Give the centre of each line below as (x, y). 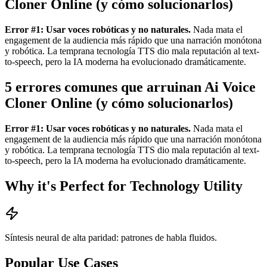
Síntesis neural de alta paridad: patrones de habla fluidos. (111, 237)
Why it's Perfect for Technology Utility (124, 186)
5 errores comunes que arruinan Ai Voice (130, 87)
